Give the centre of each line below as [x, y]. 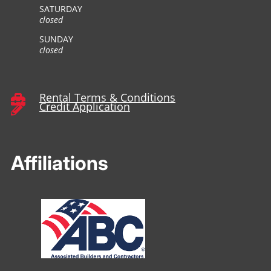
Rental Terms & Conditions [107, 98]
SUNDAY [56, 39]
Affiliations [59, 163]
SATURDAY [60, 9]
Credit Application [84, 107]
